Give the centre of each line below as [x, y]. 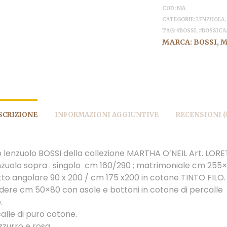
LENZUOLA [211, 19]
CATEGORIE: [179, 19]
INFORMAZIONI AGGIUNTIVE [106, 115]
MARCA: [178, 42]
